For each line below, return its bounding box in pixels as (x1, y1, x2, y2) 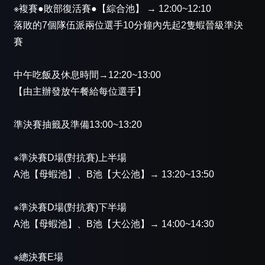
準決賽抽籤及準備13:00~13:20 (14, 119, 142, 130)
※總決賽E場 (14, 252, 63, 263)
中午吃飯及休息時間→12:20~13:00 (14, 70, 161, 80)
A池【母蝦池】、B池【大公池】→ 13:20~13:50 (14, 169, 214, 180)
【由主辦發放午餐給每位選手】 (14, 86, 146, 97)
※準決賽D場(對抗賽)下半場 (14, 202, 127, 213)
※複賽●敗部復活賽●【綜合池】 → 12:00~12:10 (14, 4, 211, 14)
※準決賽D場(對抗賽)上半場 (14, 153, 127, 163)
